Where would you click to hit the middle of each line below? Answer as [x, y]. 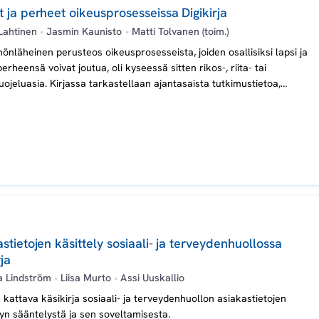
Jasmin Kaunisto [84, 31]
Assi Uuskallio [151, 278]
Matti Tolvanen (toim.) [178, 31]
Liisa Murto [86, 278]
